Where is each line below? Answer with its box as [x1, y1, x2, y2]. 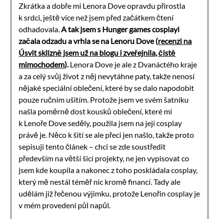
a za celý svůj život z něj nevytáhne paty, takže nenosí [19, 71, 195, 81]
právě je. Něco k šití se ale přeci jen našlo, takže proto [19, 130, 195, 139]
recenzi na [158, 36, 192, 45]
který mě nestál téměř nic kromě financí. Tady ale [19, 176, 181, 186]
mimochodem [19, 59, 65, 69]
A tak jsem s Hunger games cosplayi [61, 24, 180, 34]
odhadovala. [19, 24, 62, 34]
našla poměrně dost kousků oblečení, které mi [19, 106, 173, 116]
